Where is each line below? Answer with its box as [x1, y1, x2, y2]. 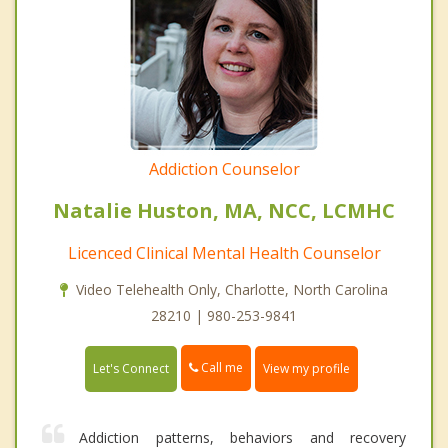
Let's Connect [93, 359, 169, 377]
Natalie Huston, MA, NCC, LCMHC [53, 197, 395, 225]
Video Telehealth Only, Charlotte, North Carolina [76, 280, 388, 300]
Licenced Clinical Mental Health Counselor [67, 242, 381, 265]
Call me [198, 359, 243, 377]
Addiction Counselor [148, 158, 300, 181]
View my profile [263, 359, 350, 377]
